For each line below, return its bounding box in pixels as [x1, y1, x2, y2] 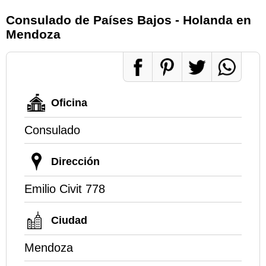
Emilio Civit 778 [24, 182, 105, 196]
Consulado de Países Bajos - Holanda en [6, 12, 251, 27]
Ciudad [51, 214, 87, 227]
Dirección [51, 156, 100, 168]
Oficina [51, 97, 87, 109]
